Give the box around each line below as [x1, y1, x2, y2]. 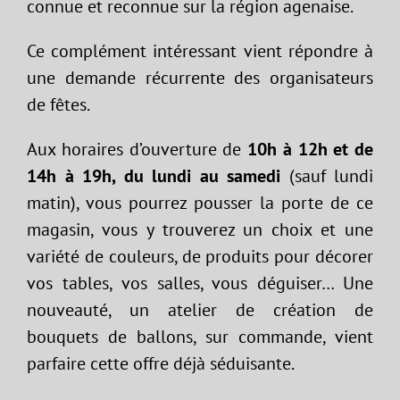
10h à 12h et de [247, 137, 373, 161]
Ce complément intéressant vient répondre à [27, 39, 373, 62]
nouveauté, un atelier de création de [27, 298, 373, 321]
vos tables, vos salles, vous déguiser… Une [27, 271, 373, 295]
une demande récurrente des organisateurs [27, 66, 373, 89]
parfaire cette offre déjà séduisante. [27, 352, 295, 375]
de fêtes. [27, 93, 90, 116]
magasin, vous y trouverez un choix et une [27, 218, 373, 241]
